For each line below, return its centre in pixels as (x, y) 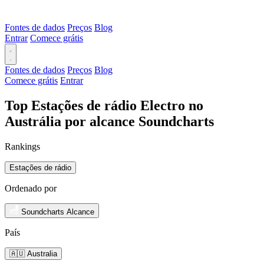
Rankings (22, 146)
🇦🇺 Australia (33, 253)
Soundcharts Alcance (58, 212)
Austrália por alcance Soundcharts (109, 121)
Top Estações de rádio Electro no (104, 105)
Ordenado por (31, 188)
